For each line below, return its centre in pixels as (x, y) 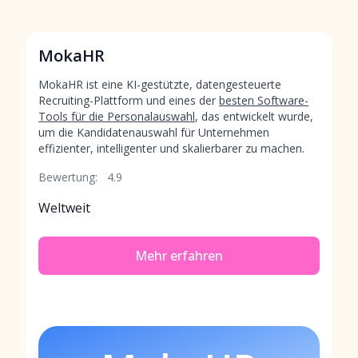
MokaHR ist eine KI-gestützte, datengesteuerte (160, 84)
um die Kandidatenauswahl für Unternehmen (154, 132)
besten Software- (264, 100)
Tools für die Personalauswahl (117, 116)
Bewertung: (68, 177)
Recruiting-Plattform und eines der (129, 100)
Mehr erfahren (179, 256)
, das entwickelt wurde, (254, 116)
